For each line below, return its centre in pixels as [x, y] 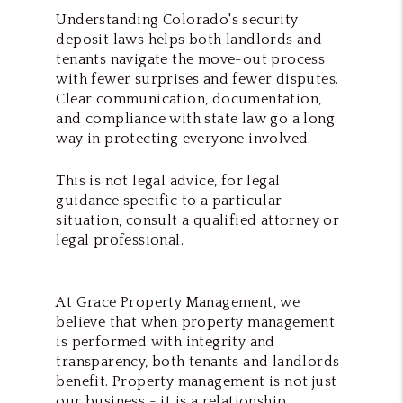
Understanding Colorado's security [177, 19]
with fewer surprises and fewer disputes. [197, 79]
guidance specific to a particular [169, 200]
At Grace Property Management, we [178, 302]
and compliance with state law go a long [195, 118]
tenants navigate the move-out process [191, 59]
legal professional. [120, 240]
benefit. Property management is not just [197, 381]
